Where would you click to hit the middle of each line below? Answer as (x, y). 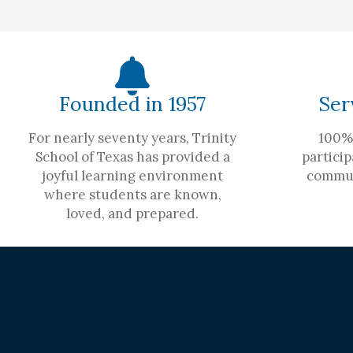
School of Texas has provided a (132, 156)
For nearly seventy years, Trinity (132, 137)
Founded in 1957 (132, 104)
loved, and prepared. (132, 213)
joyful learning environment (132, 175)
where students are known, (132, 194)
